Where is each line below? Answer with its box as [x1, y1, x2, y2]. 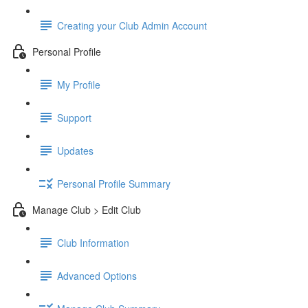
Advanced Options [57, 268, 137, 283]
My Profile [57, 77, 100, 91]
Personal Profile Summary [57, 176, 170, 190]
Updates [57, 143, 93, 157]
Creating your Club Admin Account [57, 18, 207, 32]
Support [57, 110, 91, 124]
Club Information [57, 235, 129, 250]
